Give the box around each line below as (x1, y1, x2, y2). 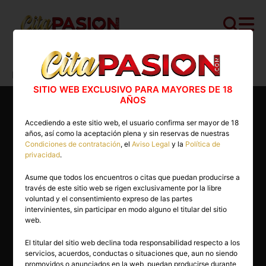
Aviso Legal (132, 140, 170, 148)
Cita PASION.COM (29, 56, 110, 68)
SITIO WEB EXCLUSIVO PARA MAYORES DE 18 (33, 84, 233, 95)
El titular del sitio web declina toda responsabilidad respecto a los (25, 238, 240, 247)
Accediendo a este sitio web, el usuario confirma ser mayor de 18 (25, 118, 239, 127)
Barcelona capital (12, 68, 90, 81)
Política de (185, 140, 221, 148)
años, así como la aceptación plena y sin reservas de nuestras (25, 129, 230, 138)
